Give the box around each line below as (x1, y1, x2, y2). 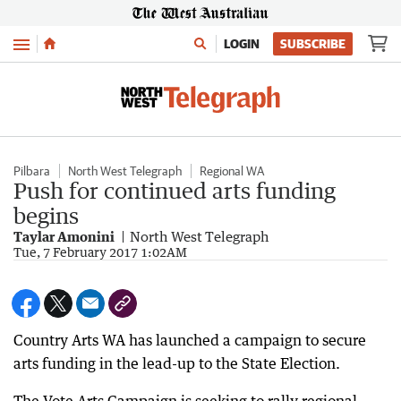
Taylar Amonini (13, 228, 115, 244)
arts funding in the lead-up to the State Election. (13, 354, 340, 372)
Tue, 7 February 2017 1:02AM (13, 244, 187, 260)
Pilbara (13, 164, 50, 178)
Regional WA (200, 164, 264, 178)
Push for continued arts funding (13, 177, 336, 203)
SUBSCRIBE (280, 37, 346, 51)
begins (13, 202, 79, 228)
